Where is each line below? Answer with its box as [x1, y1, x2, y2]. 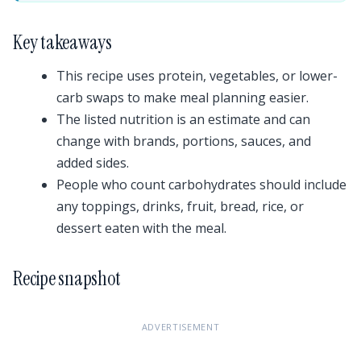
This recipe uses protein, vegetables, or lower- [56, 67, 338, 85]
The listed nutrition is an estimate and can [56, 110, 310, 129]
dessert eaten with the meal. [56, 219, 226, 238]
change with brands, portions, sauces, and [56, 132, 311, 151]
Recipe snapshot [13, 266, 121, 292]
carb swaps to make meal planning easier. [56, 89, 309, 107]
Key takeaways [13, 29, 112, 55]
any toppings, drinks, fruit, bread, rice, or [56, 197, 304, 216]
